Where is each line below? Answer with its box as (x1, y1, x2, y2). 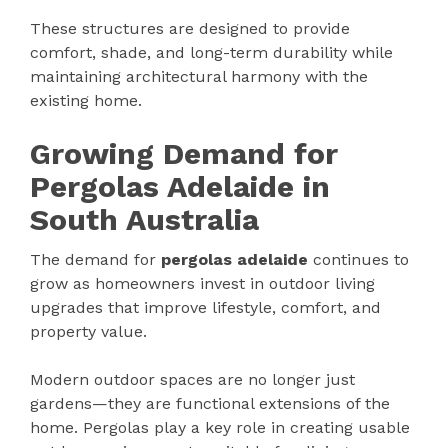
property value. (30, 322, 147, 342)
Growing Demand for (30, 136, 338, 172)
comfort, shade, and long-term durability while (30, 43, 393, 63)
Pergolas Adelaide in (30, 169, 330, 205)
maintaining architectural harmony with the (30, 67, 368, 87)
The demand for (30, 250, 161, 270)
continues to (308, 250, 409, 270)
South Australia (30, 202, 259, 238)
